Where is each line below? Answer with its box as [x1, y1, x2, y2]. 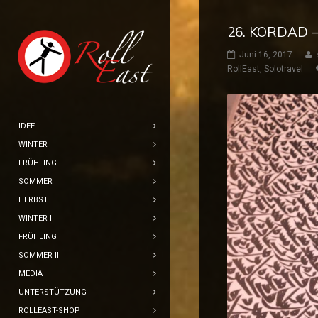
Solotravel [264, 64, 303, 75]
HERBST [18, 195, 48, 204]
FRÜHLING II [18, 232, 63, 241]
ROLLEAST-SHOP [18, 306, 80, 315]
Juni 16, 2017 [239, 50, 292, 60]
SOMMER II [18, 251, 59, 260]
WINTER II [18, 214, 54, 223]
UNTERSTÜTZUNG [18, 287, 87, 297]
